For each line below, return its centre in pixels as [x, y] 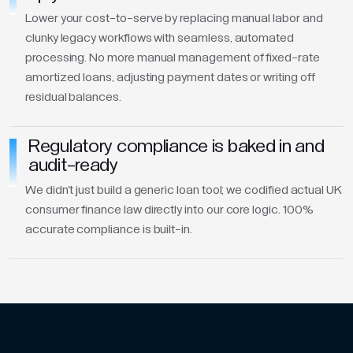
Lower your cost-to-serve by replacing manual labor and [174, 19]
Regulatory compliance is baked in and [176, 148]
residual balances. [73, 98]
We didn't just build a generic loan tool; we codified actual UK [184, 190]
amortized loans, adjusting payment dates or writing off [170, 78]
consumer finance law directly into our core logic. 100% [169, 210]
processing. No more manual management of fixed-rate [173, 58]
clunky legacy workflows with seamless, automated [160, 39]
